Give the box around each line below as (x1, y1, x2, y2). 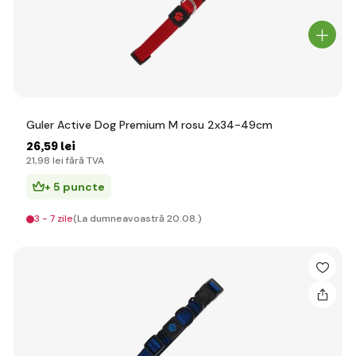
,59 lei (41, 138, 75, 154)
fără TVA (64, 154, 104, 167)
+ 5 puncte (44, 180, 105, 194)
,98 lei (35, 154, 64, 167)
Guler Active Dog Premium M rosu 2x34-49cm (26, 118, 273, 132)
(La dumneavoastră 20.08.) (73, 212, 202, 225)
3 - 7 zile (34, 212, 73, 225)
